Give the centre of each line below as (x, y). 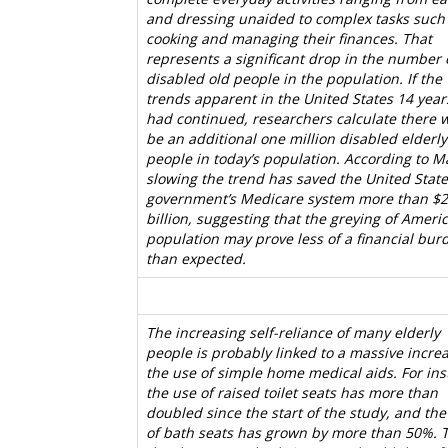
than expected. (196, 258)
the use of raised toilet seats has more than (292, 392)
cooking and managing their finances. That (289, 38)
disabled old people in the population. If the (294, 78)
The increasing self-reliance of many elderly (293, 332)
